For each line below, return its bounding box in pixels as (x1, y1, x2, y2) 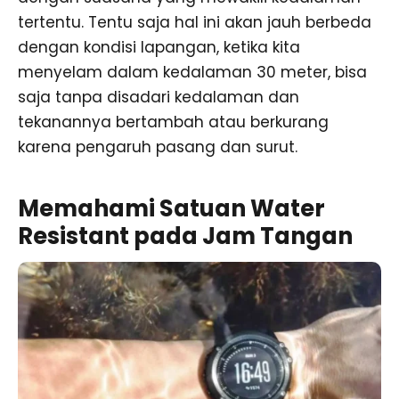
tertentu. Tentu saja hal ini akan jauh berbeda (18, 11, 371, 33)
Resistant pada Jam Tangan (18, 220, 353, 253)
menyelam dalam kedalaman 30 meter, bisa (18, 61, 367, 83)
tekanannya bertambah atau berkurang (18, 110, 329, 133)
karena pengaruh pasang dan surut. (18, 135, 297, 158)
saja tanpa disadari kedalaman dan (18, 85, 299, 108)
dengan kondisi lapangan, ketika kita (18, 36, 300, 58)
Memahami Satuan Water (18, 192, 325, 225)
